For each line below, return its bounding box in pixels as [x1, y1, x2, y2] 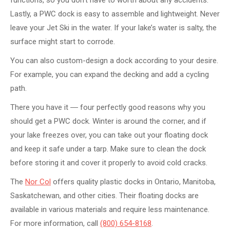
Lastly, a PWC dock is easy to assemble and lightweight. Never [10, 9, 220, 18]
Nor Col [25, 177, 51, 186]
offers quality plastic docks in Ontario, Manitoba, [51, 177, 216, 186]
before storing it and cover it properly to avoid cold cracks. [10, 158, 207, 167]
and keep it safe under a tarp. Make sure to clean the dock [10, 144, 206, 154]
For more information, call [10, 218, 100, 228]
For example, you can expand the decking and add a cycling [10, 69, 209, 79]
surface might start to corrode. [10, 36, 115, 46]
